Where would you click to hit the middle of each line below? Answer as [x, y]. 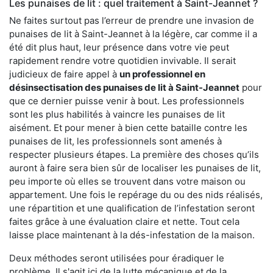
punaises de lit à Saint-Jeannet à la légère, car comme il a [133, 34]
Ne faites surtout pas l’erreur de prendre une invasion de [132, 21]
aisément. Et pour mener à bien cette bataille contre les [128, 128]
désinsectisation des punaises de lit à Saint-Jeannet [124, 88]
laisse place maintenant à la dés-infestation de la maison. [132, 235]
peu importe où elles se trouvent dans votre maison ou [127, 182]
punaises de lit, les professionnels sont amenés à [115, 141]
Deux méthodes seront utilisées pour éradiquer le [117, 258]
